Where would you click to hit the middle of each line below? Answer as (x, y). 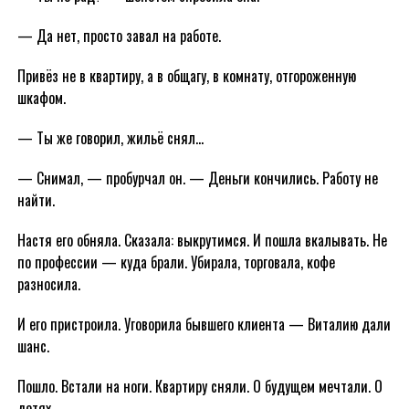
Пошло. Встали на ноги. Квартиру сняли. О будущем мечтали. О (199, 386)
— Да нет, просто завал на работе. (119, 36)
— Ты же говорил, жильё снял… (110, 138)
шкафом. (41, 98)
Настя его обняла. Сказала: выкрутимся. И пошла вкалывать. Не (202, 240)
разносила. (48, 284)
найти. (36, 200)
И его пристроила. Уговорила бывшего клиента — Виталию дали (204, 324)
